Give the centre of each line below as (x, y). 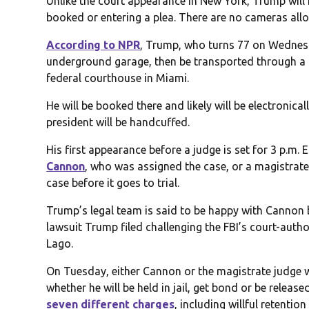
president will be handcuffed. (118, 122)
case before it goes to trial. (113, 183)
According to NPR (93, 45)
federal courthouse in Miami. (118, 78)
